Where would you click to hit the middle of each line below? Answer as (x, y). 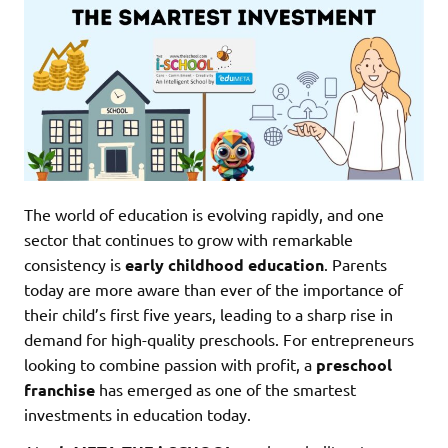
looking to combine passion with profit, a (170, 363)
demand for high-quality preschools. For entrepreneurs (219, 338)
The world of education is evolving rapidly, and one (204, 213)
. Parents (355, 263)
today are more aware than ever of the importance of (213, 288)
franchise (59, 389)
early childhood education (224, 264)
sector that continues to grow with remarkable (188, 238)
